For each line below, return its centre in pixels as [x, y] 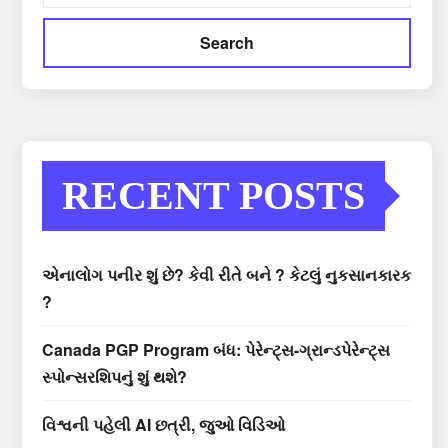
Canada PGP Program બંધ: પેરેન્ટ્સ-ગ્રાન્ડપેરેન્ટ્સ [216, 350]
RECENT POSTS [213, 196]
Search [227, 43]
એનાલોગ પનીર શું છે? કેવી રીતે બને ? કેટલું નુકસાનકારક [226, 275]
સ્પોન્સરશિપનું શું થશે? [114, 377]
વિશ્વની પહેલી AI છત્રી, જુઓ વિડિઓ [163, 425]
